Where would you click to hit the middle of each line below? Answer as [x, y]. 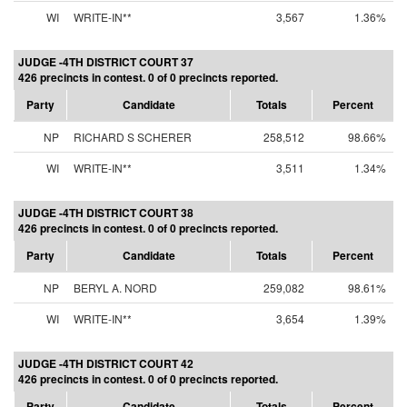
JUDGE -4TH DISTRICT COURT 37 [106, 62]
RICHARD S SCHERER [133, 137]
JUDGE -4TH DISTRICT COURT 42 [106, 363]
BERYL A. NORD [115, 288]
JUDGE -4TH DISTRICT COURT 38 [106, 213]
